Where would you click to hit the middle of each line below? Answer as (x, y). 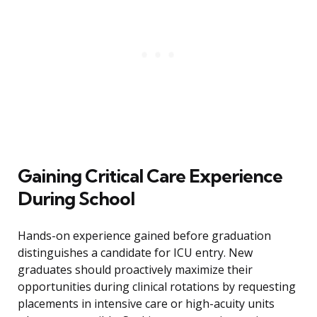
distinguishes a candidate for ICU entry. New (135, 253)
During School (76, 199)
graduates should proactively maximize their (135, 270)
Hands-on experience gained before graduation (144, 236)
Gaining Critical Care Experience (150, 176)
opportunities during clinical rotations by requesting (157, 287)
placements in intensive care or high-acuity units (146, 304)
